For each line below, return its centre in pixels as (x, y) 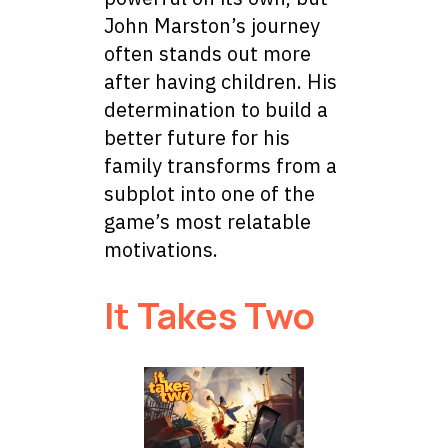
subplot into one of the (209, 194)
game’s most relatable (207, 222)
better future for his (197, 138)
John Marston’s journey (212, 26)
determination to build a (216, 110)
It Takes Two (209, 315)
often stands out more (207, 54)
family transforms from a (220, 166)
